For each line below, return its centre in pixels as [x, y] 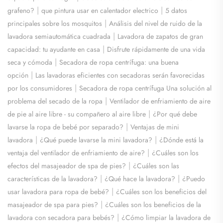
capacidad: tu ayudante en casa [54, 49]
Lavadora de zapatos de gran [160, 36]
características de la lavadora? [53, 178]
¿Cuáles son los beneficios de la [153, 204]
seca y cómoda [30, 62]
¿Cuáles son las [156, 166]
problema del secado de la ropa [55, 101]
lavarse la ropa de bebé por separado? [65, 127]
